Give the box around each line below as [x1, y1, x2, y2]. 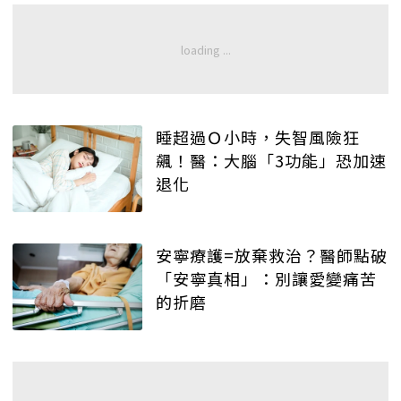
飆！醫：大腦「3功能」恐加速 [156, 149, 387, 173]
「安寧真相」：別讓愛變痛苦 [156, 267, 377, 291]
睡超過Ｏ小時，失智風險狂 [156, 125, 360, 149]
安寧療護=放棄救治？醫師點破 [156, 243, 388, 268]
